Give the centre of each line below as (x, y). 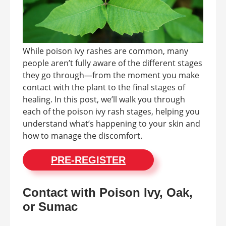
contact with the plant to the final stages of (104, 87)
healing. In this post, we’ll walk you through (104, 99)
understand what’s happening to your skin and (111, 123)
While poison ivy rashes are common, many (105, 51)
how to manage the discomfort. (82, 135)
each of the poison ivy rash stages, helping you (111, 111)
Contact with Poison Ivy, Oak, (108, 192)
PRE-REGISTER (88, 160)
